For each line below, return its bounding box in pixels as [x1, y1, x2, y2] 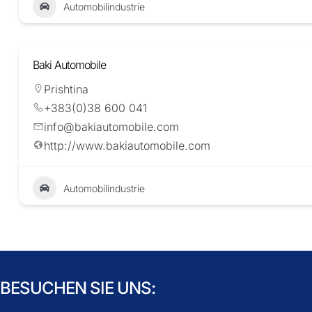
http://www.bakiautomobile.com [44, 139, 210, 153]
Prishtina [44, 82, 88, 97]
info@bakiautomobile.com [44, 120, 179, 134]
